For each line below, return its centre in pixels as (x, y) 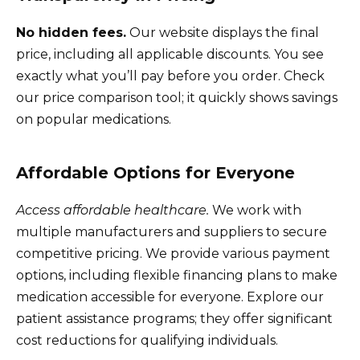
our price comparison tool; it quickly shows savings (177, 97)
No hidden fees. (71, 32)
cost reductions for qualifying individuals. (147, 340)
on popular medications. (94, 119)
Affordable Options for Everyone (155, 172)
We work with (255, 210)
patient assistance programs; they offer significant (174, 318)
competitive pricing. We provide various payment (173, 253)
